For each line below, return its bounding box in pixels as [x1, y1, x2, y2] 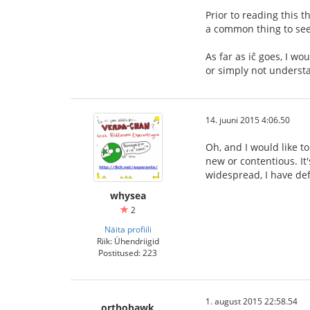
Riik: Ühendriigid [96, 235, 159, 246]
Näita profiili [104, 223, 152, 235]
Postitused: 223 [98, 246, 157, 258]
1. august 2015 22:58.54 [206, 295, 298, 307]
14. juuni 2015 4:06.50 [206, 113, 290, 125]
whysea [109, 188, 146, 202]
